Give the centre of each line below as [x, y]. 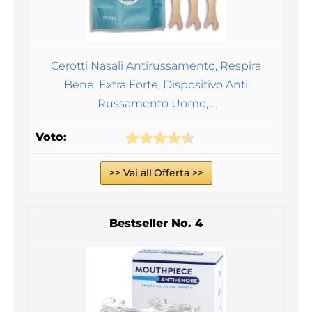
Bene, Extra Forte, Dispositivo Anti [156, 85]
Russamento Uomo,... [156, 103]
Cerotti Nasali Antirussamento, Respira [156, 66]
